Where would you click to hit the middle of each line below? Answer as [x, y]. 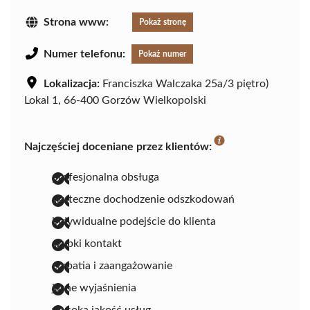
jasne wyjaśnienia [94, 288]
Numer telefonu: [84, 54]
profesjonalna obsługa [106, 177]
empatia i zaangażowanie [112, 265]
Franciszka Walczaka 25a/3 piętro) [184, 83]
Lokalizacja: [72, 83]
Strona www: [76, 22]
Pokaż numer [162, 54]
